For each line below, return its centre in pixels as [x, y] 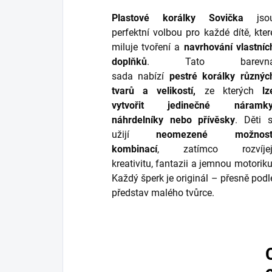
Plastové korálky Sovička [184, 18]
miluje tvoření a [148, 47]
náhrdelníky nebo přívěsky [174, 120]
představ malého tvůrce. [163, 193]
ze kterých [229, 91]
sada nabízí [141, 76]
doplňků [129, 62]
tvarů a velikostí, [154, 91]
